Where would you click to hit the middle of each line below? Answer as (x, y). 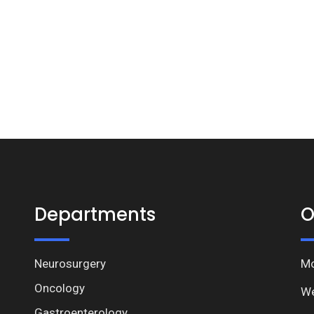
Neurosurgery (70, 264)
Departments (95, 214)
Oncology (60, 288)
